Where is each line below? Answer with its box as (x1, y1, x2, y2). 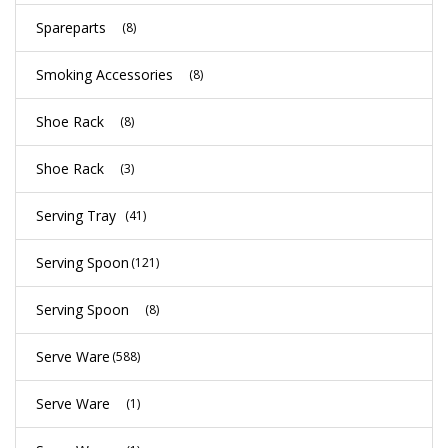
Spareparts (36, 17, 106, 37)
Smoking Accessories (36, 64, 173, 84)
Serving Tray (36, 205, 116, 225)
